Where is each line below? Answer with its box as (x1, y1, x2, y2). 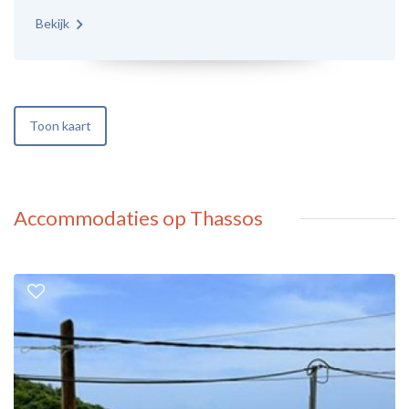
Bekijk (36, 16, 69, 31)
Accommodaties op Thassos (14, 205, 263, 230)
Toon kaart (29, 118, 91, 133)
